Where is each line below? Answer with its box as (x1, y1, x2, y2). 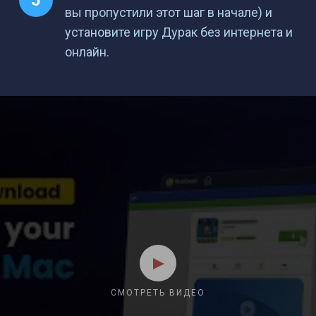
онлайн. (65, 44, 110, 59)
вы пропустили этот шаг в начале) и (65, 5, 273, 20)
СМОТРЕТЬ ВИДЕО (111, 288, 205, 298)
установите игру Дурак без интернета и (65, 25, 293, 39)
